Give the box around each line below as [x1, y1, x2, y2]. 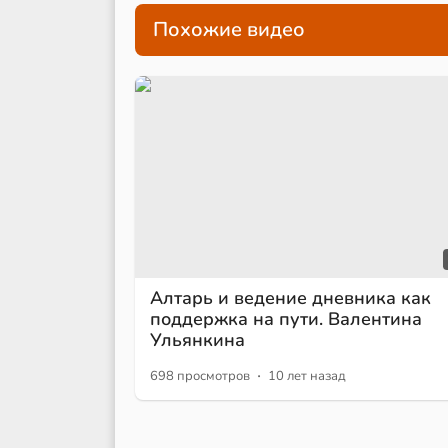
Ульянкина [150, 327, 245, 352]
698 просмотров [150, 366, 250, 385]
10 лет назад [268, 366, 346, 385]
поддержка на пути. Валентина [150, 306, 422, 331]
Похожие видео [153, 16, 305, 44]
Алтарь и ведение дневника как [150, 285, 431, 310]
